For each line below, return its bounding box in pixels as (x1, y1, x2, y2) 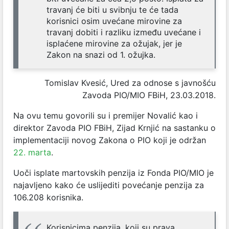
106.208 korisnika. (13, 192, 83, 202)
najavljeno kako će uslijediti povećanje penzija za (13, 179, 204, 190)
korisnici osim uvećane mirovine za (47, 15, 182, 26)
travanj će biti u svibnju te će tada (47, 4, 178, 15)
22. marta (13, 147, 51, 157)
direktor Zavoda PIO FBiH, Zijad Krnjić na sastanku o (13, 122, 216, 133)
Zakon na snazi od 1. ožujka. (47, 49, 155, 60)
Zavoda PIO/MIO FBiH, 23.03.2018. (82, 89, 216, 100)
